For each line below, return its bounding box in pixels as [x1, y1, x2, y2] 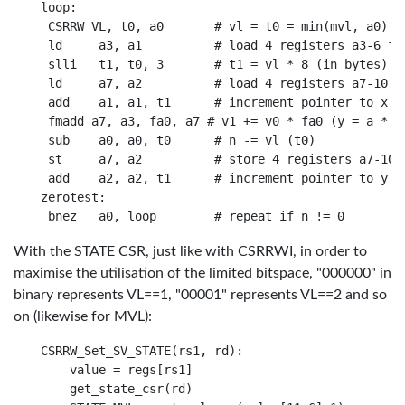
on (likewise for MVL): [14, 309, 152, 324]
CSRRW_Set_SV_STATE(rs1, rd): [41, 344, 243, 358]
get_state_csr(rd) [41, 381, 193, 396]
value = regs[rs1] [41, 363, 193, 377]
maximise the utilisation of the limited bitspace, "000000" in [14, 266, 391, 280]
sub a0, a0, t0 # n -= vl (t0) [41, 133, 316, 147]
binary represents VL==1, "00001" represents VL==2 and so [14, 287, 387, 302]
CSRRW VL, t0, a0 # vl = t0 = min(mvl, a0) [41, 19, 388, 33]
